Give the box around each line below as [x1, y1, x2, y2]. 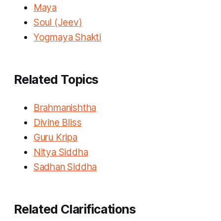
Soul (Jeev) [33, 17, 82, 29]
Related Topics [13, 72, 99, 87]
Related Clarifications [13, 202, 136, 217]
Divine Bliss [33, 117, 82, 129]
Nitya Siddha [33, 147, 88, 158]
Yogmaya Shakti [33, 32, 102, 43]
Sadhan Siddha [33, 161, 97, 173]
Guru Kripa [33, 132, 77, 144]
